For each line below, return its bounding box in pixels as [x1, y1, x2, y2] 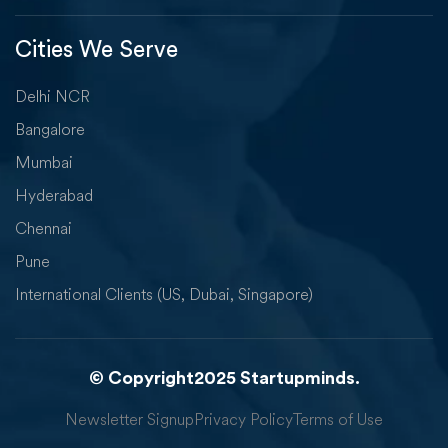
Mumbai [15, 151, 73, 174]
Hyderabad [15, 184, 93, 207]
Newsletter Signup [65, 408, 194, 431]
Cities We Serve [15, 38, 178, 61]
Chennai [15, 217, 72, 240]
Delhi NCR [15, 85, 90, 108]
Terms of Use [293, 408, 383, 431]
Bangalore [15, 118, 85, 141]
